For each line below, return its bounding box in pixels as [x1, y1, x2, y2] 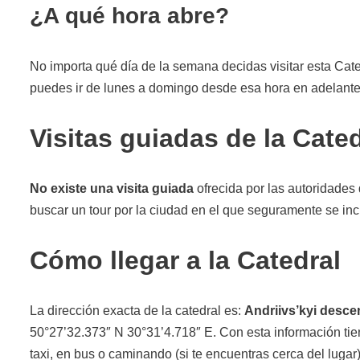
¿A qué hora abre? [30, 2, 229, 28]
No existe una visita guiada [30, 181, 194, 195]
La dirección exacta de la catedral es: [30, 303, 244, 317]
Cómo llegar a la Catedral [30, 245, 341, 275]
